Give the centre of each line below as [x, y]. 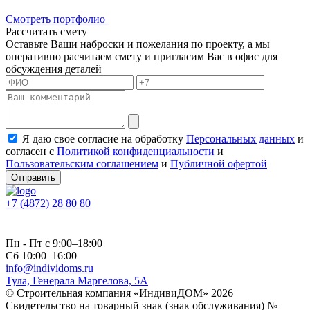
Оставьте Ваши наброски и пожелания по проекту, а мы [138, 44]
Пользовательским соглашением [82, 163]
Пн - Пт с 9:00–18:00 [54, 243]
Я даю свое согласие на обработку [104, 138]
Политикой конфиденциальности [136, 151]
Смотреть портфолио [57, 19]
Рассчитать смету [46, 31]
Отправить [33, 177]
